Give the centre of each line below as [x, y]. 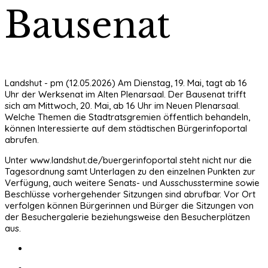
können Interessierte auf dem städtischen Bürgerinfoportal [126, 128]
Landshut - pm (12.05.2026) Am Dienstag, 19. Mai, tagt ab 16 [126, 83]
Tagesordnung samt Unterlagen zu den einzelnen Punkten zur [130, 171]
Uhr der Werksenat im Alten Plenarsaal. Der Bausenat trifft [125, 94]
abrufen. [22, 139]
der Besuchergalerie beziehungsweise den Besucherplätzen [127, 217]
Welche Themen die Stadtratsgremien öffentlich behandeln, [127, 117]
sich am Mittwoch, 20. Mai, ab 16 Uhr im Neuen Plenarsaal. [122, 105]
